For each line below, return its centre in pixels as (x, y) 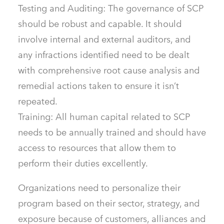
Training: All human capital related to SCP (104, 117)
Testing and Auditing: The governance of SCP (111, 8)
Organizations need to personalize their (99, 188)
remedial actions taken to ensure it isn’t (98, 86)
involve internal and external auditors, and (104, 39)
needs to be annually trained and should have (112, 132)
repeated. (38, 101)
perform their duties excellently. (83, 163)
